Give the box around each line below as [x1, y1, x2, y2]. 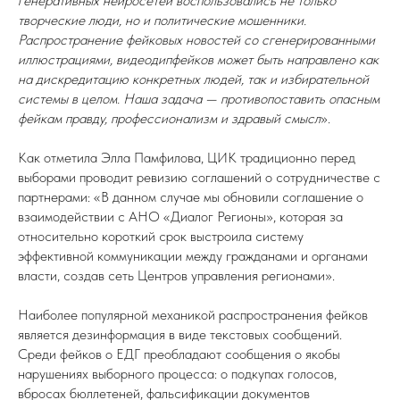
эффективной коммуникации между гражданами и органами [18, 247, 368, 264]
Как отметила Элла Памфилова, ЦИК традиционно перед [18, 149, 355, 166]
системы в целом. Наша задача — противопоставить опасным [18, 90, 379, 107]
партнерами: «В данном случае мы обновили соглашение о [18, 188, 363, 205]
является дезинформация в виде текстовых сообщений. [18, 326, 342, 343]
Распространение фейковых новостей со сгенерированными [18, 31, 375, 48]
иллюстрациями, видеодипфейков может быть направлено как [18, 51, 379, 68]
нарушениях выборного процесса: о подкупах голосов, [18, 365, 337, 382]
